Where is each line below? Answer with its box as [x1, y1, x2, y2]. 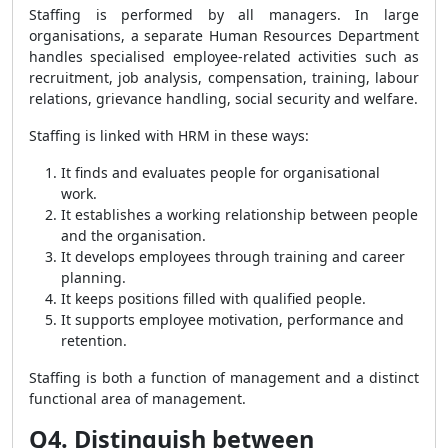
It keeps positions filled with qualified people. [61, 289, 366, 308]
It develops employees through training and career [61, 247, 405, 266]
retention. [61, 331, 127, 350]
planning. [61, 268, 126, 287]
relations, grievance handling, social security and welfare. [29, 89, 418, 108]
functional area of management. [29, 389, 246, 408]
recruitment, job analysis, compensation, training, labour [29, 68, 419, 87]
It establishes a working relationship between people [61, 205, 418, 224]
